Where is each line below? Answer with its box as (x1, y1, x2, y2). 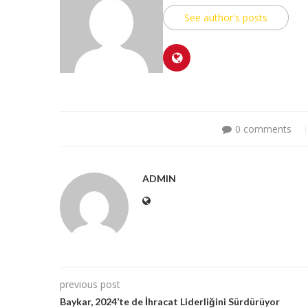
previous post (60, 277, 120, 291)
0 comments (234, 122, 291, 135)
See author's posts (184, 10, 267, 24)
